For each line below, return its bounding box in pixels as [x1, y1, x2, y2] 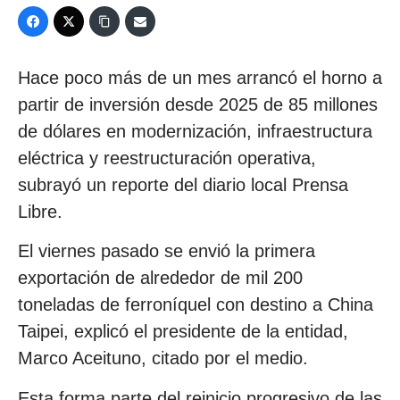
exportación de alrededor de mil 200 [18, 268, 303, 288]
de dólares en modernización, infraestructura [18, 121, 372, 141]
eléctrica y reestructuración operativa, [18, 148, 316, 168]
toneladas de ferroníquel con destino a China [18, 295, 373, 315]
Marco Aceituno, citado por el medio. [18, 348, 308, 369]
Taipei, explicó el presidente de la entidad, [18, 321, 348, 342]
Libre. [18, 202, 62, 221]
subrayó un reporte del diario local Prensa [18, 175, 348, 195]
